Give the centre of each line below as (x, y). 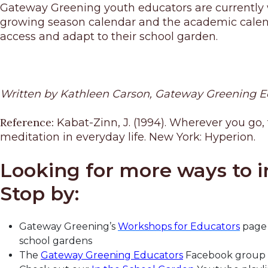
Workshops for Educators (179, 227)
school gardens (56, 241)
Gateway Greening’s (68, 227)
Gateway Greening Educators (112, 255)
